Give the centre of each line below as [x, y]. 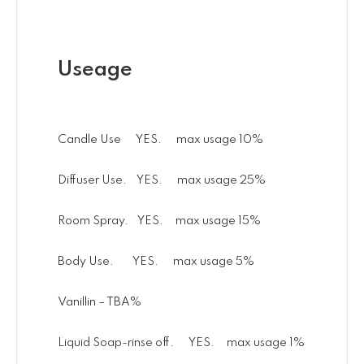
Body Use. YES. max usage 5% [156, 262]
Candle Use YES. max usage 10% [160, 140]
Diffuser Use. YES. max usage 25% [162, 181]
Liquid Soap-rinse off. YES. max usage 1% [181, 343]
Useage [95, 70]
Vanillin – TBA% [100, 303]
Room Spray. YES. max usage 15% [159, 221]
